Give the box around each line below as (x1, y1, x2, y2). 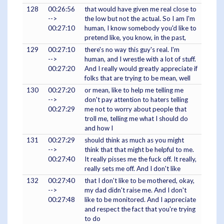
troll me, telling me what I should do (84, 114, 188, 123)
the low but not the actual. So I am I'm (84, 14, 195, 23)
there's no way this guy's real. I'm (84, 45, 179, 54)
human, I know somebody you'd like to (84, 24, 196, 32)
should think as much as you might (84, 136, 184, 144)
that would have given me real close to (84, 5, 196, 13)
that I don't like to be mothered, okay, (84, 176, 194, 185)
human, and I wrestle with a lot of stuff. (84, 55, 196, 63)
